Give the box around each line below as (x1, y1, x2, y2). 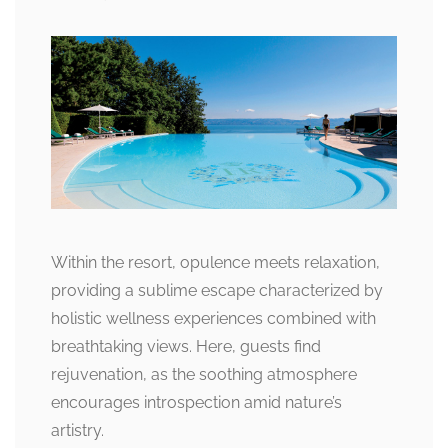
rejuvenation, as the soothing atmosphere (51, 365, 357, 385)
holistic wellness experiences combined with (51, 309, 376, 329)
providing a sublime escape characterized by (51, 281, 383, 301)
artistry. (51, 421, 104, 441)
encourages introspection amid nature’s (51, 393, 342, 413)
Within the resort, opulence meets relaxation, (51, 253, 380, 273)
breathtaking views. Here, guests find (51, 337, 321, 357)
